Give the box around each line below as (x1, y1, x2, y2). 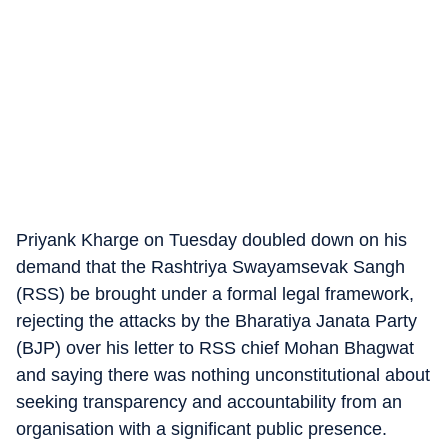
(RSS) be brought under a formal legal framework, (16, 284, 414, 304)
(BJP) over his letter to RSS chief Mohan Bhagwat (16, 338, 414, 358)
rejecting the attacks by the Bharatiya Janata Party (16, 311, 421, 331)
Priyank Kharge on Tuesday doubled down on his (16, 230, 407, 250)
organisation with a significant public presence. (16, 419, 387, 439)
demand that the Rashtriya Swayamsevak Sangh (16, 257, 405, 277)
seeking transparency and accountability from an (16, 392, 402, 412)
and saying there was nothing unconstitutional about (16, 365, 430, 385)
